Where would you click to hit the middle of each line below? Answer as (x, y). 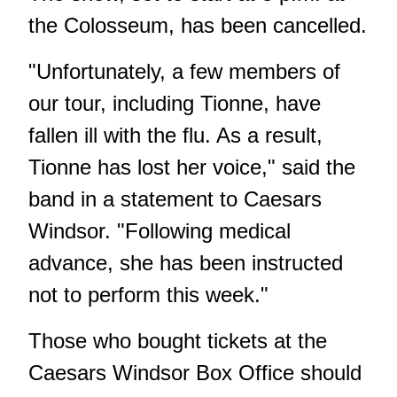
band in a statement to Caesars (175, 198)
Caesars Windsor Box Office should (195, 372)
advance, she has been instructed (186, 262)
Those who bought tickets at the (178, 340)
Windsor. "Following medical (160, 230)
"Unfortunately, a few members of (184, 71)
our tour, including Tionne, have (175, 103)
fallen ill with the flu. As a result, (175, 135)
